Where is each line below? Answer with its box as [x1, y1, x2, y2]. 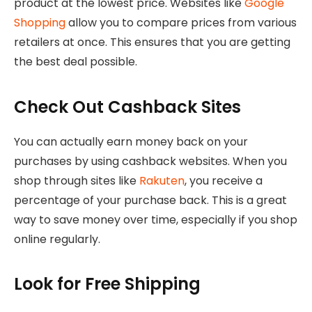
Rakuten [139, 172, 185, 189]
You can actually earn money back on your [14, 133, 248, 150]
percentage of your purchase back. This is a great [14, 192, 287, 208]
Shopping [14, 15, 65, 31]
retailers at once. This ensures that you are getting [14, 34, 290, 51]
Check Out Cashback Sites [14, 95, 241, 118]
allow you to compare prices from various [65, 15, 297, 31]
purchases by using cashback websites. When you [14, 153, 287, 169]
